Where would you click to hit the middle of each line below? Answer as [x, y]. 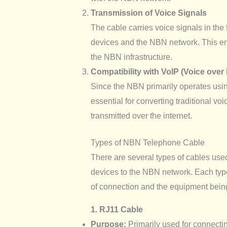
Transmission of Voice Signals [148, 13]
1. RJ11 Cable [117, 210]
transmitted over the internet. [141, 116]
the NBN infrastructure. [131, 57]
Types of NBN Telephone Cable [147, 143]
